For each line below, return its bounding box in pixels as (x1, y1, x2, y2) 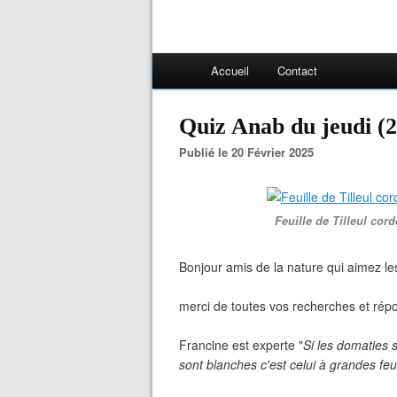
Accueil (211, 62, 249, 79)
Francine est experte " (179, 336, 303, 354)
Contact (277, 62, 317, 79)
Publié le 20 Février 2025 (187, 144, 314, 160)
